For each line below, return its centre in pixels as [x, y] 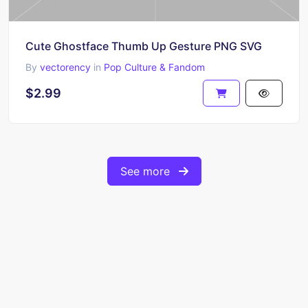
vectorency [65, 67]
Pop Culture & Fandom [154, 67]
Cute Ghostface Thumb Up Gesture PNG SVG [144, 46]
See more [146, 171]
